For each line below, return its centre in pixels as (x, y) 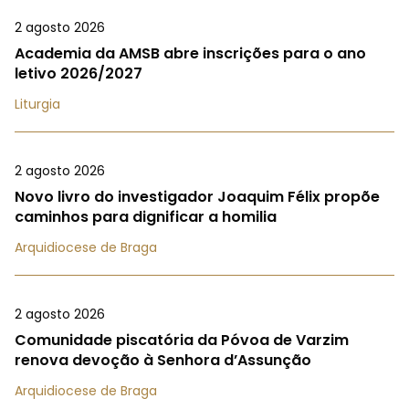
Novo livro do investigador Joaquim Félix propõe (197, 197)
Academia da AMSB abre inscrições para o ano (190, 54)
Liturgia (37, 105)
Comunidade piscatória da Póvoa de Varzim (182, 341)
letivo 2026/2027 (79, 74)
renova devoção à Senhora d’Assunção (163, 361)
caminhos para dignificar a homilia (146, 217)
